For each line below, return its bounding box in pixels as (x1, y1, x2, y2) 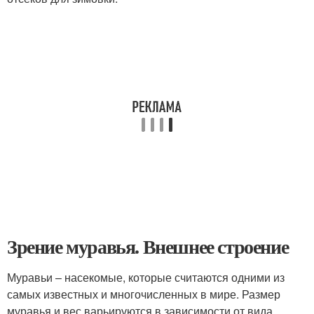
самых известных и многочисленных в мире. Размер (7, 286, 280, 303)
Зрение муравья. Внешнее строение (7, 232, 289, 261)
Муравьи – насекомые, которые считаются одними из (7, 269, 285, 286)
